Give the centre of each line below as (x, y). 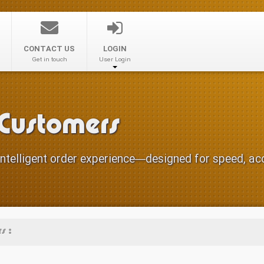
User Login (115, 60)
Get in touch (49, 60)
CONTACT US (49, 49)
